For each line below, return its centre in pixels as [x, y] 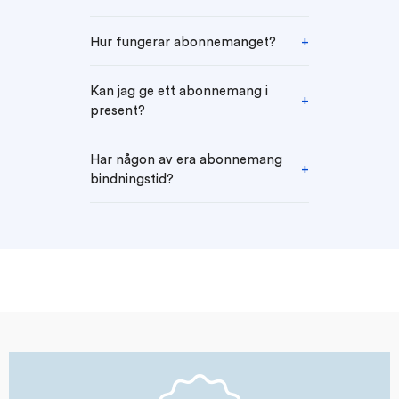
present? [117, 110]
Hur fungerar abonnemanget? [183, 41]
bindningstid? [131, 179]
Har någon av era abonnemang [186, 159]
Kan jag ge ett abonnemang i [179, 90]
